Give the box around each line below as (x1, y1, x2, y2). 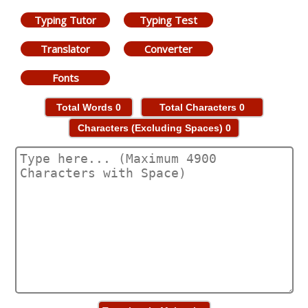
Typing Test (140, 13, 197, 27)
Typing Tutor (34, 13, 96, 27)
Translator (41, 42, 90, 56)
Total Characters (159, 102, 239, 113)
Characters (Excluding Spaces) (77, 122, 225, 133)
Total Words (56, 102, 115, 113)
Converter (144, 42, 192, 56)
